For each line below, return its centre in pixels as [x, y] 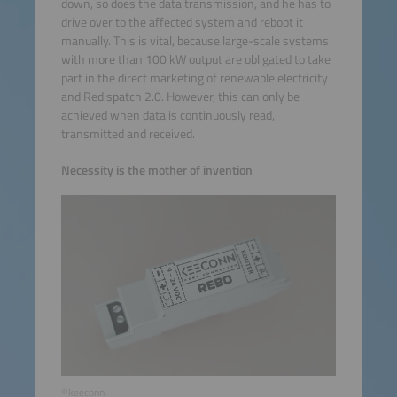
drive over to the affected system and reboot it [182, 22]
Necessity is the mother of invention [156, 171]
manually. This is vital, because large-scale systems [195, 40]
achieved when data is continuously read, [167, 115]
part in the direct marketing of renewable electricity [194, 78]
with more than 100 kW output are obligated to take [195, 59]
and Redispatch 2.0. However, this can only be [180, 96]
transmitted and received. [128, 133]
